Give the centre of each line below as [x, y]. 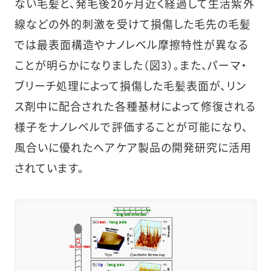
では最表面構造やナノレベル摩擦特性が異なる [132, 44]
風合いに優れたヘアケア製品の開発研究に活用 [133, 147]
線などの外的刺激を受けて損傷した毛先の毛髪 [133, 24]
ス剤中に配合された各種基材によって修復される [135, 106]
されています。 [49, 168]
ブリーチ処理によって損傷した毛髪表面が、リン [130, 86]
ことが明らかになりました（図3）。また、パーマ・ [130, 65]
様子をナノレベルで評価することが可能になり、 [131, 127]
